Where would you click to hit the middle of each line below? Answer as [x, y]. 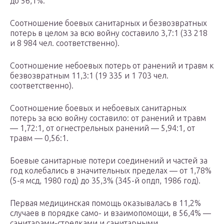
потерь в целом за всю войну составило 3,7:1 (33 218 [109, 33]
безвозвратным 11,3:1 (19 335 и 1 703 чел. [89, 76]
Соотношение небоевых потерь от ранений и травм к [112, 66]
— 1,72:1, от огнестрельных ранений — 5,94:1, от [102, 128]
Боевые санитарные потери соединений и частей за [109, 161]
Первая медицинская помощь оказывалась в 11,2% [105, 203]
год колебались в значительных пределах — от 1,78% [111, 171]
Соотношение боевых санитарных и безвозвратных [108, 23]
